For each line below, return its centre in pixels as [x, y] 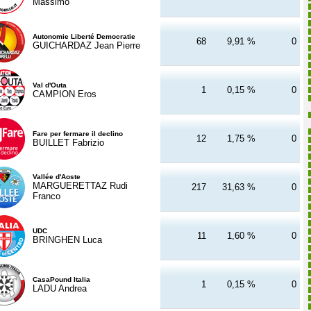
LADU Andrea [60, 288]
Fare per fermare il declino [78, 133]
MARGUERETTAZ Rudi [80, 185]
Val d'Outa [50, 85]
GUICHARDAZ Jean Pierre [86, 45]
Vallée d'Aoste [57, 176]
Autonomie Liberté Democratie [84, 36]
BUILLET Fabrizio [68, 142]
